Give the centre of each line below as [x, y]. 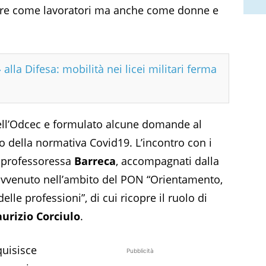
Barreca [95, 161]
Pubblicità [140, 250]
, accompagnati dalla [167, 161]
